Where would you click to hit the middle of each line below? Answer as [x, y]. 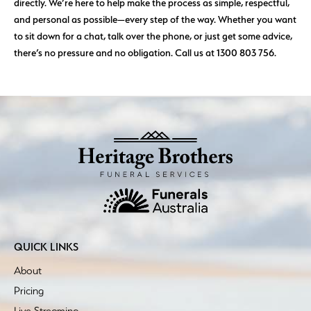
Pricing [29, 290]
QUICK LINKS [46, 247]
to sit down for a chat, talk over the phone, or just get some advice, [153, 35]
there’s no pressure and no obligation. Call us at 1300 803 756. [145, 52]
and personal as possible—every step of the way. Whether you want [155, 19]
